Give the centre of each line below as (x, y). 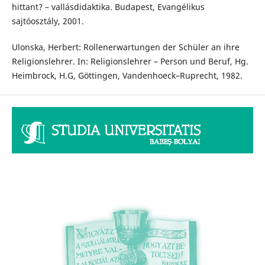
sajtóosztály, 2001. (48, 21)
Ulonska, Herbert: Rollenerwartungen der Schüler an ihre (125, 47)
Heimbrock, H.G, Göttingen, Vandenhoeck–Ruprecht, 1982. (127, 76)
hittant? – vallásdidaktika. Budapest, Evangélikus (108, 7)
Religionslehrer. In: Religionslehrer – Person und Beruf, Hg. (130, 62)
